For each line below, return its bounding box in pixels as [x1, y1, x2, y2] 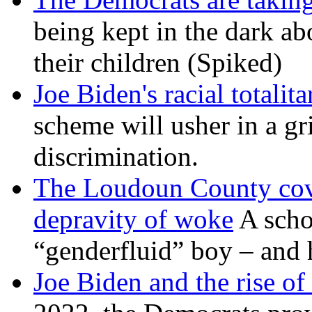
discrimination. [33, 141, 198, 172]
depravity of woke [33, 204, 233, 235]
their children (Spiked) [33, 47, 282, 78]
